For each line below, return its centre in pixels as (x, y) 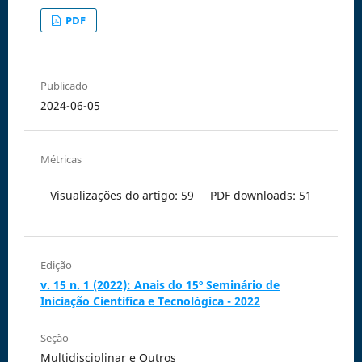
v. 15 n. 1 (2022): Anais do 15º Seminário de (160, 285)
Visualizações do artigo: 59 (122, 196)
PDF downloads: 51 (261, 196)
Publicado (64, 86)
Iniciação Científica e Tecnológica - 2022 (150, 301)
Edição (56, 265)
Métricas (61, 160)
